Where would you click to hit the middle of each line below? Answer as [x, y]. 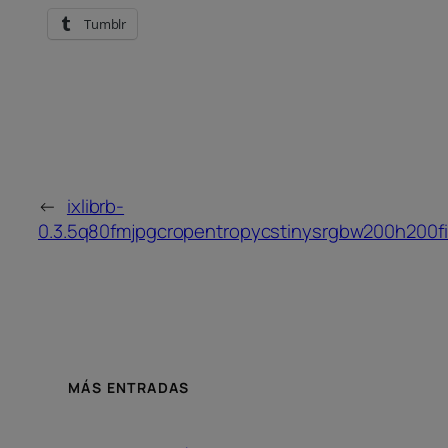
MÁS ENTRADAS [129, 387]
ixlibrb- [95, 206]
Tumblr [105, 24]
